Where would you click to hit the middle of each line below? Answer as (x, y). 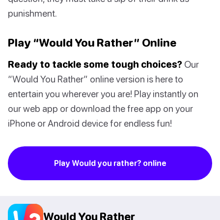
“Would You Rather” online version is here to (96, 79)
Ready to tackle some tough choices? (95, 64)
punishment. (32, 13)
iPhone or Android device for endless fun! (90, 123)
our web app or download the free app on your (100, 109)
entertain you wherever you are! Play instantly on (103, 94)
